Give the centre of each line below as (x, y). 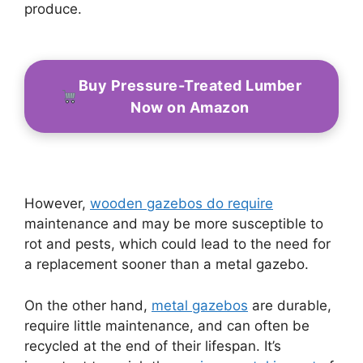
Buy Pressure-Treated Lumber (190, 85)
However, (57, 204)
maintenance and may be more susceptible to (174, 224)
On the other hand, (88, 305)
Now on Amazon (190, 107)
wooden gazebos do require (181, 204)
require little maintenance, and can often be (167, 325)
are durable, (290, 305)
